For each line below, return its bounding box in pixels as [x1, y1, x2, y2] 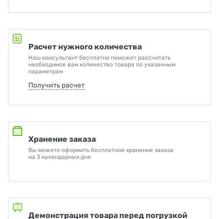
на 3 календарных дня [28, 153, 91, 161]
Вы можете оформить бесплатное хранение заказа [28, 147, 174, 154]
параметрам [28, 68, 63, 75]
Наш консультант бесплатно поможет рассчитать [28, 54, 171, 62]
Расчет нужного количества [28, 42, 142, 52]
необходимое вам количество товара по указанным [28, 61, 175, 68]
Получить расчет [28, 81, 85, 90]
